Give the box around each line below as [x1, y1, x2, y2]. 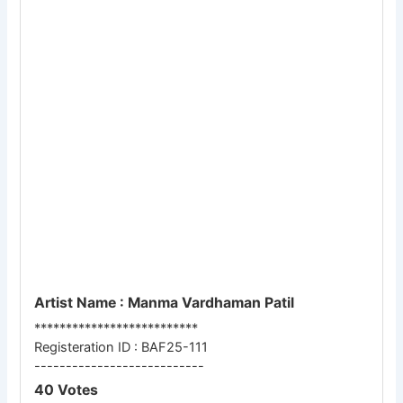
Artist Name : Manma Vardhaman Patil [34, 294, 295, 312]
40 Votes [34, 381, 99, 399]
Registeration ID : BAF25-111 [34, 338, 209, 355]
